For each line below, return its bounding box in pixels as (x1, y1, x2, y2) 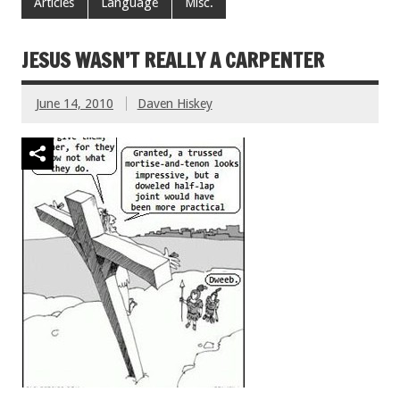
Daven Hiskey (137, 96, 212, 112)
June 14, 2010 (36, 96, 113, 112)
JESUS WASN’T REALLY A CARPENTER (21, 46, 324, 75)
